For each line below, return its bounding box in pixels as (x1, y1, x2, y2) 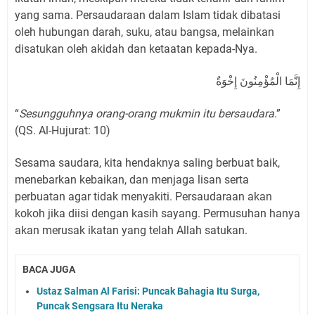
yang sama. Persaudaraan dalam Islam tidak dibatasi (15, 8, 281, 22)
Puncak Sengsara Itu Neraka (37, 300, 163, 311)
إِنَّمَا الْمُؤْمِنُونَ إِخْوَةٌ (216, 74, 300, 88)
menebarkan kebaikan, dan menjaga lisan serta (15, 172, 249, 186)
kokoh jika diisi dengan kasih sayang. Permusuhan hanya (15, 206, 300, 220)
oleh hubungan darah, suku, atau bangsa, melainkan (15, 25, 274, 39)
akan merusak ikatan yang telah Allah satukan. (15, 223, 247, 237)
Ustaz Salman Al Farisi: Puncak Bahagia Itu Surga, (37, 285, 259, 297)
